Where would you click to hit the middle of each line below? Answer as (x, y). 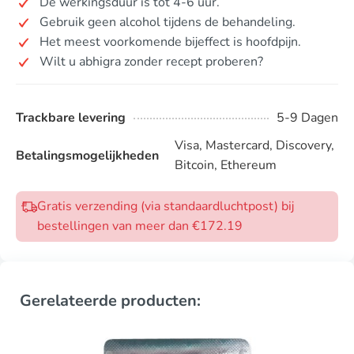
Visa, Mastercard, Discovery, (254, 145)
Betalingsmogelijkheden (87, 155)
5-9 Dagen (307, 118)
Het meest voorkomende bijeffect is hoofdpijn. (170, 42)
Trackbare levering (71, 118)
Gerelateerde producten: (110, 301)
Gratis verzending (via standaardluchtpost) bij (166, 206)
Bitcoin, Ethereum (226, 165)
